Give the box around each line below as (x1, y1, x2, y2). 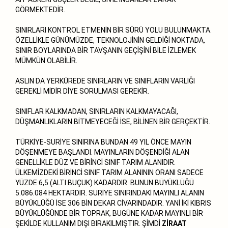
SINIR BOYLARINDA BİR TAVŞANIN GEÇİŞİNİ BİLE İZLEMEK (15, 46, 196, 54)
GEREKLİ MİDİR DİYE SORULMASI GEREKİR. (15, 87, 149, 95)
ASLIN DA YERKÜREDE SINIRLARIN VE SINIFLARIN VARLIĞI (15, 76, 195, 85)
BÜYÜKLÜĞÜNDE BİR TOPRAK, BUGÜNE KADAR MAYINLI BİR (15, 209, 203, 217)
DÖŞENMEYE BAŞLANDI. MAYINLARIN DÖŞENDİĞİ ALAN (15, 148, 189, 156)
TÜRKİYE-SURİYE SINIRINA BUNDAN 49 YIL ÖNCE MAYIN (15, 137, 191, 146)
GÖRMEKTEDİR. (15, 5, 65, 14)
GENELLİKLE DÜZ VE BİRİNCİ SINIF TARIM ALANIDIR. (15, 158, 176, 166)
